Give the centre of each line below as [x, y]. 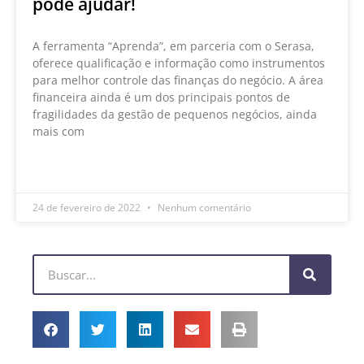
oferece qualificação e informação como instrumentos [179, 63]
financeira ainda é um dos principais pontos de [161, 97]
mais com [58, 131]
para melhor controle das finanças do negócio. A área [178, 80]
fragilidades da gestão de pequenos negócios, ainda [175, 114]
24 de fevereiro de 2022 [88, 207]
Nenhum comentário [203, 207]
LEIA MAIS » [62, 168]
